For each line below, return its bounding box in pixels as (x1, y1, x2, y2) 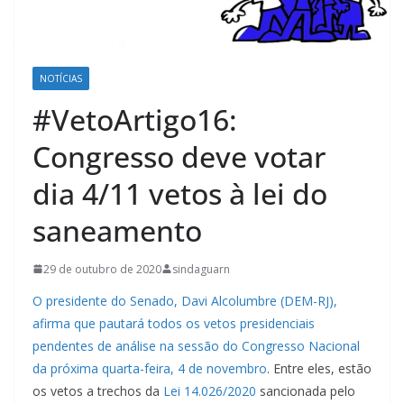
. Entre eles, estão (267, 359, 372, 377)
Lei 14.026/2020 (163, 381, 256, 399)
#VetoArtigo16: (32, 99, 237, 139)
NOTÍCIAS (40, 71, 82, 85)
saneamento (32, 210, 202, 250)
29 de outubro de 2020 (43, 261, 161, 277)
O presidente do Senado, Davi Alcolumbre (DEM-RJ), (32, 291, 337, 309)
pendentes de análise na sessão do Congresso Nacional (32, 336, 360, 354)
